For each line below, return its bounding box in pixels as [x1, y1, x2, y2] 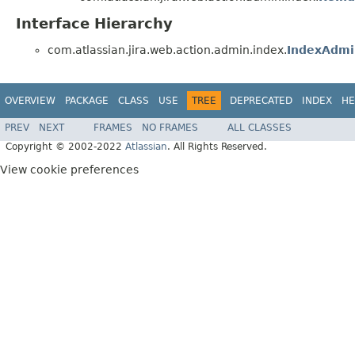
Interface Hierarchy [16, 15, 173, 32]
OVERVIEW [5, 95, 55, 107]
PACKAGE [65, 95, 109, 107]
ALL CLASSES [227, 121, 292, 133]
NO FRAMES [142, 121, 198, 133]
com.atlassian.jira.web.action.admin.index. [48, 44, 287, 57]
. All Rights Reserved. [167, 140, 267, 152]
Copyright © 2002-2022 [6, 140, 125, 152]
